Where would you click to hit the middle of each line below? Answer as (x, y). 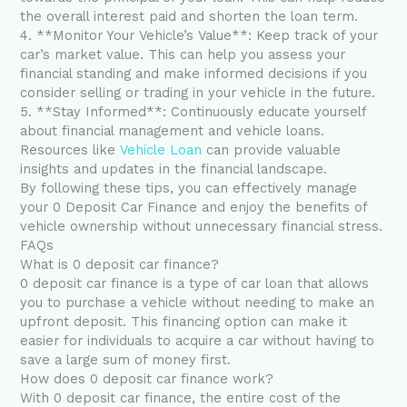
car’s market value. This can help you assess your (183, 55)
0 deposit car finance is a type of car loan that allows (195, 284)
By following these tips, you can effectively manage (189, 189)
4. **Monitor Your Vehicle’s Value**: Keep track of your (199, 36)
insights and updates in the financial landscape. (174, 169)
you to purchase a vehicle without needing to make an (198, 303)
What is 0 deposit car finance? (120, 265)
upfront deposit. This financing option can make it (184, 322)
